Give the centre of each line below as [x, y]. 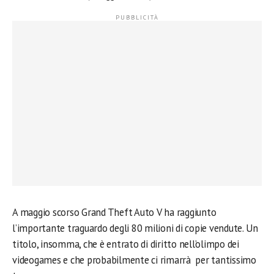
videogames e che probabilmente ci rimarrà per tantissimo [134, 260]
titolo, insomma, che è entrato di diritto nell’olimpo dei [126, 244]
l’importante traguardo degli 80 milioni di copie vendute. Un [135, 228]
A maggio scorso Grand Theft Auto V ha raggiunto [114, 213]
